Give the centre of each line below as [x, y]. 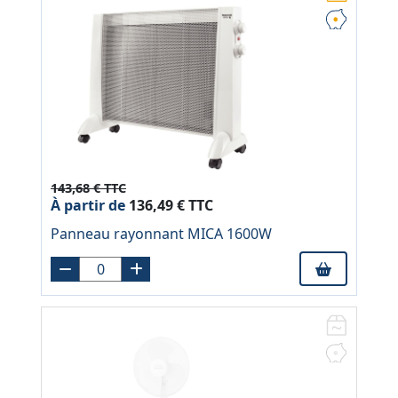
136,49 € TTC [169, 206]
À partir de [88, 206]
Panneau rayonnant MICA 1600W [161, 234]
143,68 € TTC [88, 188]
